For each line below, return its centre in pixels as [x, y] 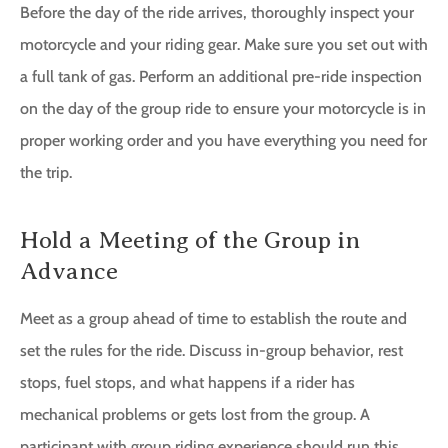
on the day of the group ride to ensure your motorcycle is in [223, 109]
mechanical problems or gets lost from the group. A [195, 415]
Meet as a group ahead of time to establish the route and [213, 319]
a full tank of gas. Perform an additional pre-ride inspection [221, 77]
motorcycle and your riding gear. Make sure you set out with [224, 45]
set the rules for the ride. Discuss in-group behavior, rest [211, 351]
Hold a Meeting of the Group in [190, 240]
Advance [69, 271]
